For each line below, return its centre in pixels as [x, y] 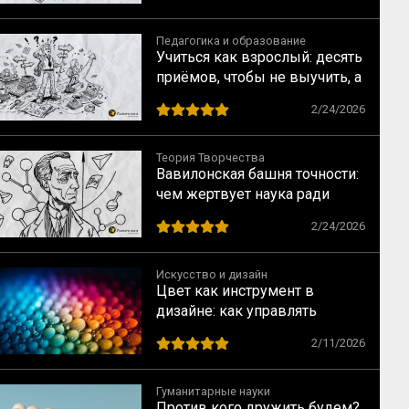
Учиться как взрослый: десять [259, 57]
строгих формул [211, 214]
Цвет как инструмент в [235, 291]
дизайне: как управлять [236, 311]
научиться [190, 97]
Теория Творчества [210, 157]
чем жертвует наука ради [243, 194]
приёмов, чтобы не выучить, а [259, 77]
